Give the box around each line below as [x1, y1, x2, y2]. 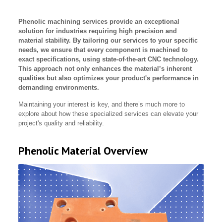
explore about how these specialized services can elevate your [18, 110, 199, 117]
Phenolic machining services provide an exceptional [18, 18, 180, 25]
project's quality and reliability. [18, 119, 105, 127]
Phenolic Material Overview [18, 144, 148, 158]
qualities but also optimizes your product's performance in [18, 74, 199, 82]
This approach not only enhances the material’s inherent [18, 65, 192, 72]
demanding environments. [18, 84, 100, 91]
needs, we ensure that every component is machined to [18, 46, 188, 54]
